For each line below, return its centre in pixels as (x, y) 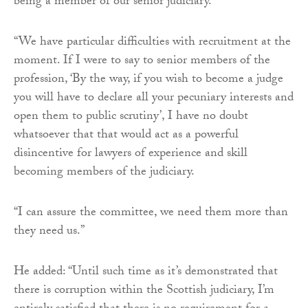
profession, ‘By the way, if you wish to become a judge (148, 80)
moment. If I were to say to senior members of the (142, 61)
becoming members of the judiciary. (104, 173)
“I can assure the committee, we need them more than (151, 213)
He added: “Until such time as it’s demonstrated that (146, 272)
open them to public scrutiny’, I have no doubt (131, 117)
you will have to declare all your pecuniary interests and (154, 98)
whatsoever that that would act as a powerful (126, 135)
